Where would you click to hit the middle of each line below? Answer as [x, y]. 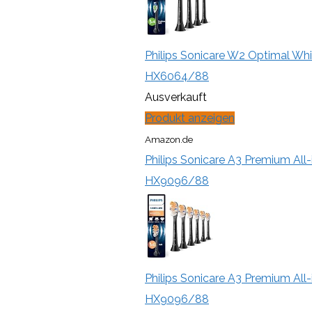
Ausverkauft [176, 97]
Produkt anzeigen [190, 118]
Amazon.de [169, 139]
